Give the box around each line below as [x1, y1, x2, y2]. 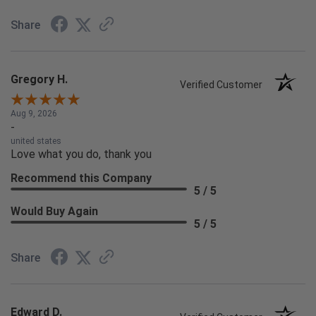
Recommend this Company [11, 171, 152, 186]
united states [11, 136, 61, 147]
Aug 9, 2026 [11, 109, 57, 119]
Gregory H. [11, 73, 68, 87]
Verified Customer [180, 79, 269, 91]
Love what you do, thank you [11, 147, 152, 162]
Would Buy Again [11, 205, 98, 219]
